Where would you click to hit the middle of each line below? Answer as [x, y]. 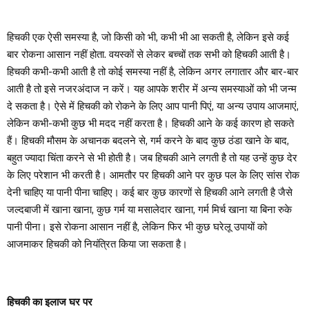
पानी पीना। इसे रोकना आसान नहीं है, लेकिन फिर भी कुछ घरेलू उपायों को [137, 227]
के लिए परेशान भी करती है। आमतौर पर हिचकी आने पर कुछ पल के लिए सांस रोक [153, 175]
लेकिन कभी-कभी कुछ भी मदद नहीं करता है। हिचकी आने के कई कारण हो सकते [150, 123]
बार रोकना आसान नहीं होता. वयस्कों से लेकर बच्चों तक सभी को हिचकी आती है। [149, 54]
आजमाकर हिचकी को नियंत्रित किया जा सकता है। [97, 244]
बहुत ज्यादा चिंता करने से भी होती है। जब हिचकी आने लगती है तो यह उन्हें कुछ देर [152, 158]
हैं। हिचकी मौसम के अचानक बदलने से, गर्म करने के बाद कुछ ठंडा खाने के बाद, [148, 140]
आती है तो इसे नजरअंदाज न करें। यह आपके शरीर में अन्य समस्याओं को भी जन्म [152, 89]
